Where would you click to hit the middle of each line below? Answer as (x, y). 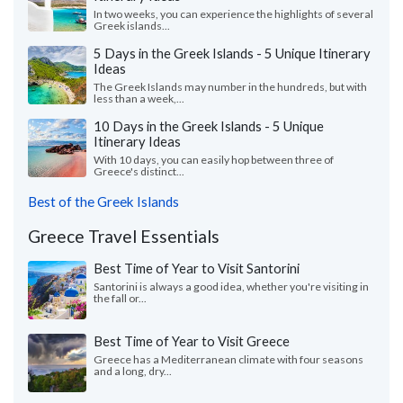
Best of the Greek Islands (103, 202)
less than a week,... (139, 99)
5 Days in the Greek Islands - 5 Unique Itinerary (232, 54)
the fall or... (120, 299)
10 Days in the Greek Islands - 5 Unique (209, 126)
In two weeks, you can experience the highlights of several (233, 14)
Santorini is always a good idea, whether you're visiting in (231, 287)
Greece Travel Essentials (124, 237)
